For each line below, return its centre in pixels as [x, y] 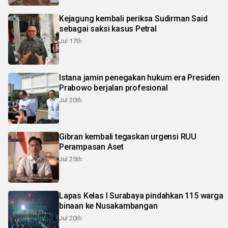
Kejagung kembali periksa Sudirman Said [133, 19]
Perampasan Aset [91, 147]
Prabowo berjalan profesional [113, 88]
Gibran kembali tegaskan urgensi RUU [128, 137]
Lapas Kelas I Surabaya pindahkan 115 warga [141, 196]
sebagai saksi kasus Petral [108, 29]
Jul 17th [70, 41]
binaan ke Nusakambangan [108, 206]
